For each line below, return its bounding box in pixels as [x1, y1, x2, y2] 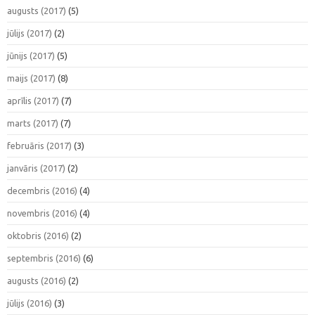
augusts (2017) [7, 5, 66, 15]
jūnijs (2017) [7, 50, 55, 60]
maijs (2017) [7, 72, 56, 83]
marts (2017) [7, 117, 58, 128]
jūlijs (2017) [7, 27, 52, 38]
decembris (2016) [7, 185, 77, 195]
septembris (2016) [7, 252, 81, 263]
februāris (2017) [7, 140, 72, 150]
